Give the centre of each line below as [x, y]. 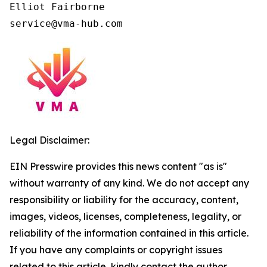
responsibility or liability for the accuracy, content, [124, 199]
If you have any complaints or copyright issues [116, 249]
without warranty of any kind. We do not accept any [129, 183]
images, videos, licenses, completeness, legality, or [125, 216]
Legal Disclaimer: [49, 140]
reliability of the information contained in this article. [129, 233]
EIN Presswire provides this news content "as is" [118, 166]
